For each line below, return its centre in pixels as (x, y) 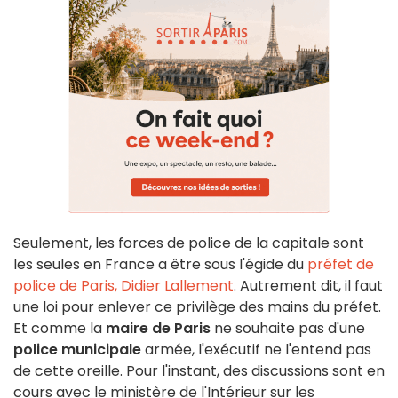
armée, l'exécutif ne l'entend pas (256, 350)
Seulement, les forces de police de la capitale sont (189, 243)
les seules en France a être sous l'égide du (160, 265)
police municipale (77, 350)
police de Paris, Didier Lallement (123, 286)
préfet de (341, 265)
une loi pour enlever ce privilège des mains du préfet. (197, 307)
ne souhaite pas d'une (288, 329)
